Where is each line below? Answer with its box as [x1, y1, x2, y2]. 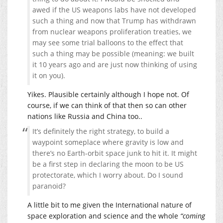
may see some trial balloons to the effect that [32, 38, 183, 48]
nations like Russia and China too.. [27, 111, 142, 121]
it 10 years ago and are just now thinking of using [32, 60, 197, 70]
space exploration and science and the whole [27, 211, 180, 221]
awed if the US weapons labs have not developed [32, 5, 196, 15]
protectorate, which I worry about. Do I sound [32, 170, 183, 180]
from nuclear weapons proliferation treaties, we [32, 27, 192, 37]
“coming [180, 211, 205, 221]
